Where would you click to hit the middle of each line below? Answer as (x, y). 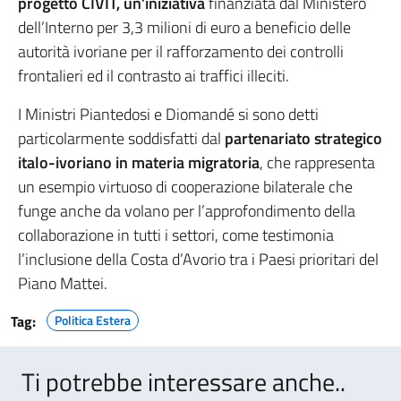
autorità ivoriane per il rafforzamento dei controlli (181, 52)
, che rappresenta (317, 163)
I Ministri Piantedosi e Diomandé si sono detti (168, 115)
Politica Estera (93, 320)
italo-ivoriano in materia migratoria (139, 163)
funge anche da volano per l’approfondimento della (187, 211)
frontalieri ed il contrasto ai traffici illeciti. (154, 76)
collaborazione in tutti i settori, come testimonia (176, 235)
